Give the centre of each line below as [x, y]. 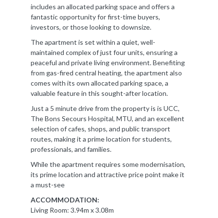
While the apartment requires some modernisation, [108, 164]
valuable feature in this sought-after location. [99, 93]
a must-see [48, 184]
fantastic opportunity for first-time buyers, [95, 17]
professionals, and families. [71, 149]
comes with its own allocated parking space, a [100, 83]
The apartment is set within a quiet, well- [93, 42]
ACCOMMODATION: [65, 200]
